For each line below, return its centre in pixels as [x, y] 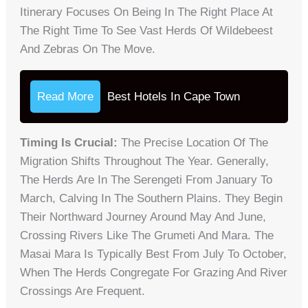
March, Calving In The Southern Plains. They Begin [152, 198]
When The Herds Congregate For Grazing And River [154, 272]
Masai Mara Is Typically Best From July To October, [154, 254]
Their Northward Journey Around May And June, [143, 217]
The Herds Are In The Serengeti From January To [146, 179]
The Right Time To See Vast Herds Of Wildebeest [147, 30]
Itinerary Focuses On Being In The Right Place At [147, 12]
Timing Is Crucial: [69, 142]
